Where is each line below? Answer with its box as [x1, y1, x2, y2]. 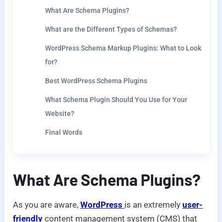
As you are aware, [13, 200, 81, 210]
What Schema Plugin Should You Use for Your [45, 96, 188, 104]
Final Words [45, 128, 83, 137]
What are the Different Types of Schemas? [45, 25, 177, 34]
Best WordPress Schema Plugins [45, 77, 148, 85]
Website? [45, 110, 75, 118]
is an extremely [124, 200, 183, 210]
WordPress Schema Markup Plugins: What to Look [45, 44, 202, 53]
